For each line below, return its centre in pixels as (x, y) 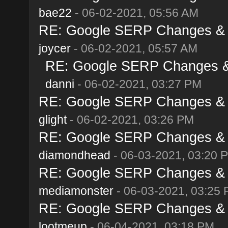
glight (52, 119)
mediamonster (76, 191)
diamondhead (74, 155)
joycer (54, 48)
